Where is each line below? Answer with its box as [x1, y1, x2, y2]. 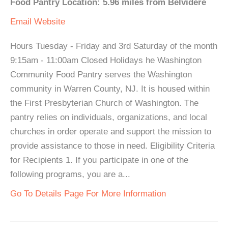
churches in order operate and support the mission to [10, 127, 211, 136]
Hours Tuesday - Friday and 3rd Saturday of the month [10, 41, 217, 51]
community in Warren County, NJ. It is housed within [10, 84, 210, 94]
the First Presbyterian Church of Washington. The [10, 98, 198, 108]
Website [34, 17, 65, 26]
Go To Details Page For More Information [10, 189, 166, 198]
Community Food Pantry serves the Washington [10, 70, 192, 79]
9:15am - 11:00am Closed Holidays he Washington [10, 55, 202, 65]
